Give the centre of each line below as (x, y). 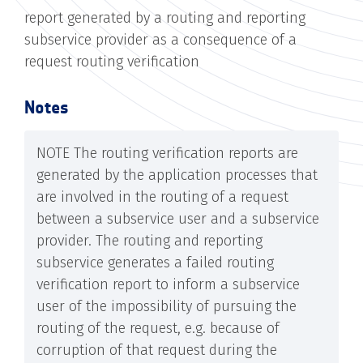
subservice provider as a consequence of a (160, 39)
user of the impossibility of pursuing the (167, 306)
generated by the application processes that (177, 175)
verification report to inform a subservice (168, 284)
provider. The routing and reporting (149, 240)
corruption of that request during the (157, 350)
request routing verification (112, 61)
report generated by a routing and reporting (165, 17)
